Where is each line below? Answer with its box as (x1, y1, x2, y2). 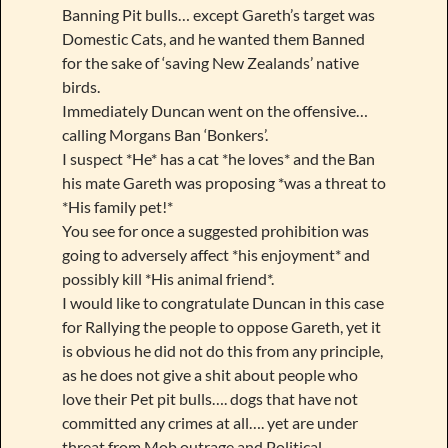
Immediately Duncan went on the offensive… (61, 101, 368, 121)
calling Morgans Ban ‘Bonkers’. (61, 125, 268, 145)
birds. (61, 77, 100, 97)
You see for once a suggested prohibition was (61, 221, 369, 241)
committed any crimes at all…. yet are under (61, 413, 358, 433)
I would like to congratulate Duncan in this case (61, 293, 384, 313)
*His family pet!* (61, 197, 173, 217)
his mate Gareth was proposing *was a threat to (61, 173, 386, 193)
